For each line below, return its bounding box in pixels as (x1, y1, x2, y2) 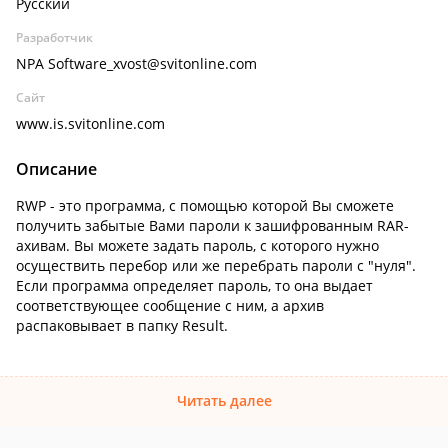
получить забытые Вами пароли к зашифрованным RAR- (16, 216, 409, 235)
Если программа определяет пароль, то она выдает (16, 276, 373, 295)
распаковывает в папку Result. (16, 316, 228, 335)
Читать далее (176, 391, 272, 410)
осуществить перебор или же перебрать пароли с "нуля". (16, 256, 416, 275)
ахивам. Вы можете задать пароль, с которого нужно (16, 236, 379, 255)
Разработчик (16, 29, 93, 46)
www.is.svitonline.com (16, 114, 165, 133)
